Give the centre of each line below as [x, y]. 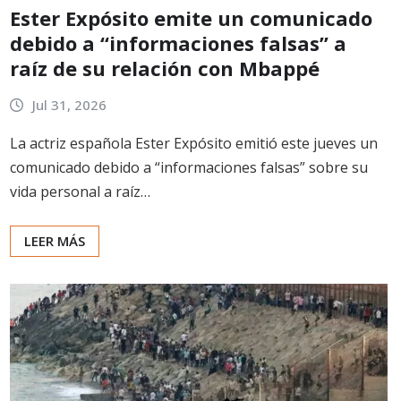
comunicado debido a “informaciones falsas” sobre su [189, 167]
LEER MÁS [55, 240]
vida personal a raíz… [80, 191]
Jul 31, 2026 [69, 105]
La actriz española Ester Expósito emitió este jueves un [194, 143]
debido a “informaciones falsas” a [178, 43]
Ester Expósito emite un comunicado [191, 18]
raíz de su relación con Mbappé [165, 68]
